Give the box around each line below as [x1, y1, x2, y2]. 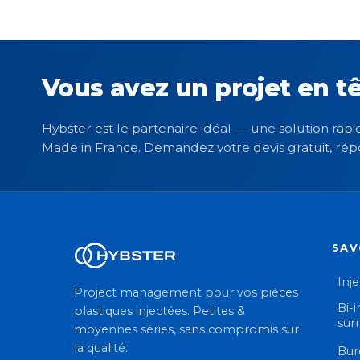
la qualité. [74, 341, 128, 356]
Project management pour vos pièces [74, 285, 298, 301]
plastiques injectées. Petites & [74, 304, 245, 319]
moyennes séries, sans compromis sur [74, 322, 299, 337]
